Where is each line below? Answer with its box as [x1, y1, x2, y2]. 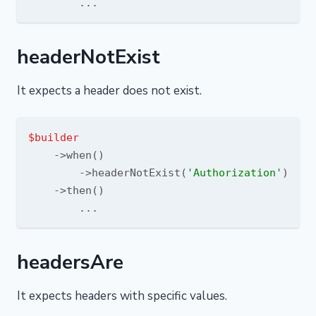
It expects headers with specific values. [17, 288, 227, 304]
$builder [28, 131, 79, 143]
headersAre [17, 249, 123, 276]
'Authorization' [187, 166, 282, 178]
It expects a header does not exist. [17, 83, 202, 99]
